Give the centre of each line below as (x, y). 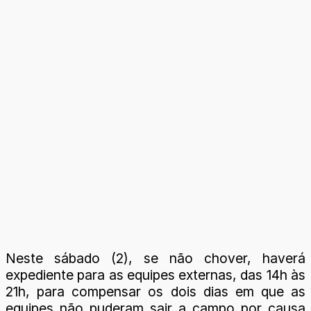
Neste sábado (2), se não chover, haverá (155, 258)
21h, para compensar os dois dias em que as (155, 292)
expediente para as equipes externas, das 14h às (155, 275)
